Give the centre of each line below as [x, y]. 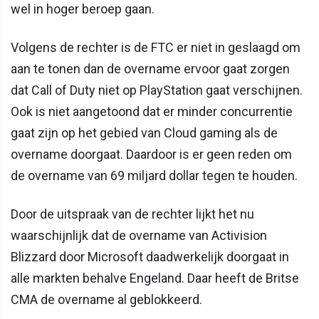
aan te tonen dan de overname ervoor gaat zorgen [150, 68]
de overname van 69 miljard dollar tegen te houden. [154, 175]
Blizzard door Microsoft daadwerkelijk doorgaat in [150, 256]
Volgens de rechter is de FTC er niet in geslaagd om [156, 47]
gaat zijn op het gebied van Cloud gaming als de [144, 132]
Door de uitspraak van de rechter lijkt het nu [132, 214]
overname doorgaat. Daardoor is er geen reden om [151, 154]
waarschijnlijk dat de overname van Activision [139, 235]
